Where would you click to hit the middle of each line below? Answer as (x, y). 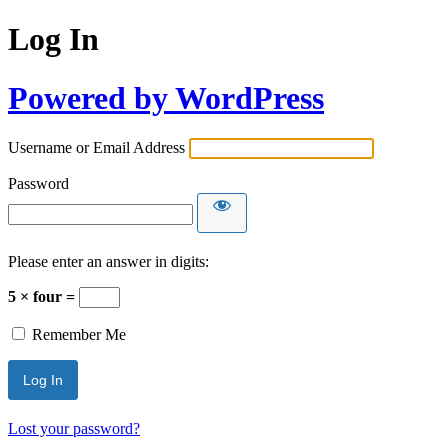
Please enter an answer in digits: (108, 262)
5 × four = (43, 297)
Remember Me (79, 335)
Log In (53, 39)
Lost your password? (74, 429)
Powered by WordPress (166, 97)
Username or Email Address (96, 148)
